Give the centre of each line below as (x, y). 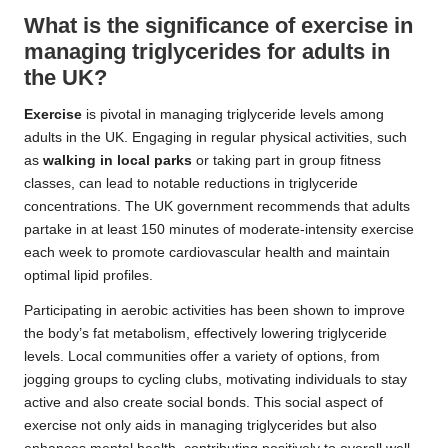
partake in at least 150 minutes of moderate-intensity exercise (219, 230)
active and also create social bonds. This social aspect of (203, 403)
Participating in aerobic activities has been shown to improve (214, 311)
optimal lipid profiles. (88, 276)
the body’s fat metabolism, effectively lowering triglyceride (205, 334)
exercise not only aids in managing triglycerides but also (200, 426)
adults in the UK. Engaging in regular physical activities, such (215, 138)
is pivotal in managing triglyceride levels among (233, 115)
